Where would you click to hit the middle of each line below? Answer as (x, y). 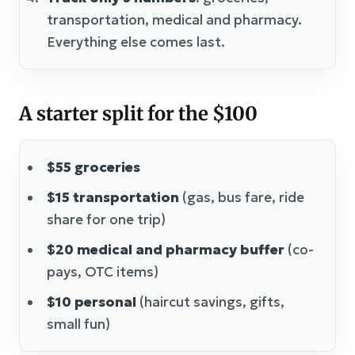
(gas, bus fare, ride (242, 198)
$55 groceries (94, 168)
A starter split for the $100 (138, 114)
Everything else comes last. (136, 42)
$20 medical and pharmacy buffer (166, 250)
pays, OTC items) (103, 272)
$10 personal (92, 302)
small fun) (78, 324)
